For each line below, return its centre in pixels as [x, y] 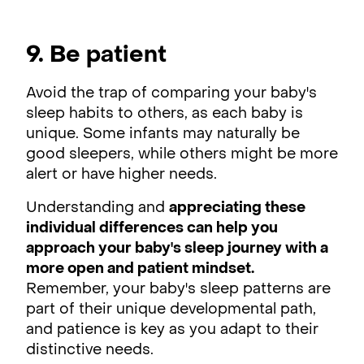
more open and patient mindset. [140, 269]
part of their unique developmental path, [171, 310]
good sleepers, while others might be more [182, 154]
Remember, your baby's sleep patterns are [178, 289]
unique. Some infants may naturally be [163, 134]
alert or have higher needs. [123, 175]
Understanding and [97, 208]
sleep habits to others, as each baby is [165, 114]
